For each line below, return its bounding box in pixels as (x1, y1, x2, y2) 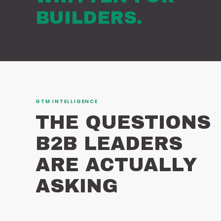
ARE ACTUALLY (36, 155, 197, 176)
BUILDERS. (36, 8, 142, 28)
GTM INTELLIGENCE (36, 98, 98, 106)
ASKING (36, 176, 118, 197)
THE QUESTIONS (36, 112, 211, 133)
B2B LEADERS (36, 134, 183, 154)
